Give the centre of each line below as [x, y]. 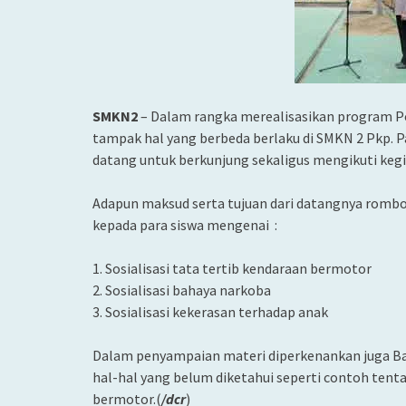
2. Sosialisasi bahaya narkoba [182, 290]
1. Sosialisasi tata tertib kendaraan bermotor [232, 268]
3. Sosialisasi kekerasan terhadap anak [210, 312]
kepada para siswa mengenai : [185, 225]
